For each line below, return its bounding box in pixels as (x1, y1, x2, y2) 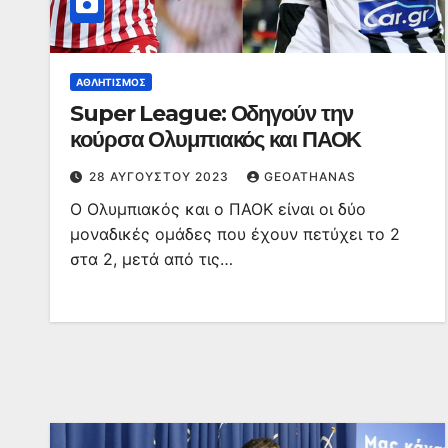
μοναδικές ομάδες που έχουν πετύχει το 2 (70, 224, 400, 244)
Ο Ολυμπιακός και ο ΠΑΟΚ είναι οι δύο (70, 199, 366, 219)
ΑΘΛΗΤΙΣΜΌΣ (76, 76, 146, 88)
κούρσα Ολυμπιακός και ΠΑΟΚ (70, 126, 362, 153)
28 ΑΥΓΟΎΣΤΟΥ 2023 (89, 169, 233, 184)
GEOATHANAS (264, 169, 356, 184)
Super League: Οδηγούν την (70, 100, 353, 127)
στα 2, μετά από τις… (70, 249, 233, 269)
